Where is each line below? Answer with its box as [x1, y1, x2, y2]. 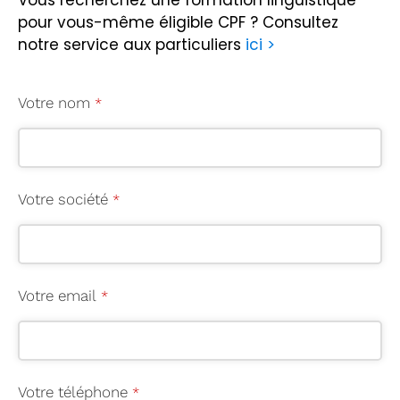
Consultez [262, 12, 338, 34]
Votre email [17, 287, 96, 305]
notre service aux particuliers [17, 34, 246, 56]
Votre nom [17, 94, 90, 112]
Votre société [17, 190, 108, 209]
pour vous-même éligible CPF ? [17, 12, 262, 34]
